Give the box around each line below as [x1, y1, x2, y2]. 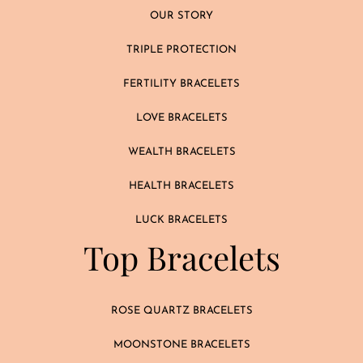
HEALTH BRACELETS [129, 181, 234, 192]
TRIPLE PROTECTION [126, 45, 237, 56]
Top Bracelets [83, 236, 280, 280]
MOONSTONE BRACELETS [113, 340, 250, 351]
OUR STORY [150, 11, 213, 22]
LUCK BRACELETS [135, 215, 228, 226]
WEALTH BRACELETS [127, 147, 236, 158]
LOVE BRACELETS [135, 113, 228, 124]
